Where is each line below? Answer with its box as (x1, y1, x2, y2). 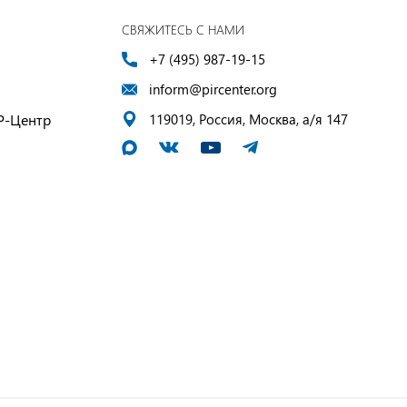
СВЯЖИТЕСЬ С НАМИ (122, 21, 244, 38)
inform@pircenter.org (149, 80, 277, 98)
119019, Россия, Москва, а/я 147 (149, 110, 348, 128)
